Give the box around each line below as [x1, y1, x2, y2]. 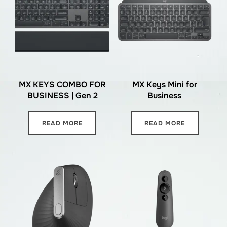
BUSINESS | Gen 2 [27, 90, 98, 101]
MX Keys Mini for [132, 79, 197, 90]
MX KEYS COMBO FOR [19, 79, 106, 90]
